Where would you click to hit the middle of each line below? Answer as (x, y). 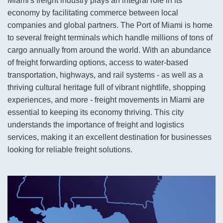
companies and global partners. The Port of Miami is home (110, 25)
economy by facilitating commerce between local (93, 13)
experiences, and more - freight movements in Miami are (106, 100)
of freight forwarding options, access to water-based (98, 63)
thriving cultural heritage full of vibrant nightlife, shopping (107, 88)
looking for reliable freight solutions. (70, 150)
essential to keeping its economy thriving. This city (96, 112)
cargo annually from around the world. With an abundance (109, 50)
